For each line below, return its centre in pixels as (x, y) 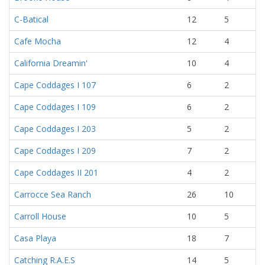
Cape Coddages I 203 (55, 129)
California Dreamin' (51, 63)
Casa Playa (35, 238)
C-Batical (31, 19)
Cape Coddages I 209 (55, 151)
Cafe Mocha (38, 41)
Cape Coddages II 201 (56, 172)
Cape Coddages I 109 (55, 107)
